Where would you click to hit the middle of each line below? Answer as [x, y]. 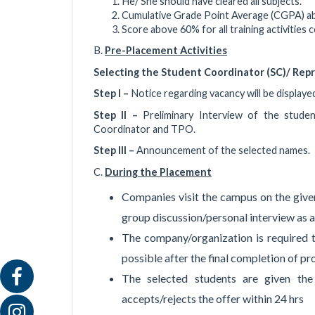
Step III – [115, 150]
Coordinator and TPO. [144, 129]
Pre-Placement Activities [166, 51]
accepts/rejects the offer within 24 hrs [213, 299]
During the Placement [158, 172]
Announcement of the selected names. [223, 150]
